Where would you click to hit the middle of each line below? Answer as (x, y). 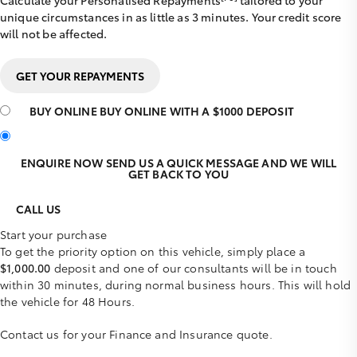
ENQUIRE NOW (63, 163)
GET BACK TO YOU (178, 174)
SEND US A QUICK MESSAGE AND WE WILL (221, 163)
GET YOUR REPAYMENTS (80, 76)
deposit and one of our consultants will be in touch (194, 268)
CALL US (39, 209)
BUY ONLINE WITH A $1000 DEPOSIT (196, 111)
